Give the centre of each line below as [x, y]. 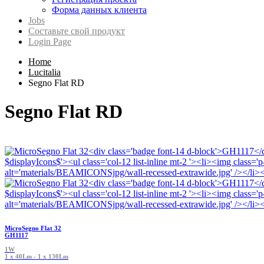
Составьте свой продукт [77, 31]
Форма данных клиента [99, 10]
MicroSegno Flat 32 [33, 228]
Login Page [50, 42]
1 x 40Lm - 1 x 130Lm [37, 256]
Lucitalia [44, 72]
